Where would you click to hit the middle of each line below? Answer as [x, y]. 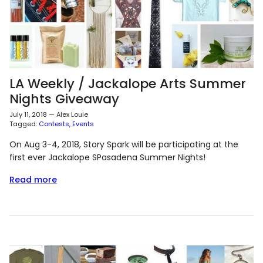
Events [83, 124]
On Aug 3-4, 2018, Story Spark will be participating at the [124, 145]
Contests [54, 124]
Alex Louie [72, 115]
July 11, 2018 [28, 115]
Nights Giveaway [64, 99]
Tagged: [23, 124]
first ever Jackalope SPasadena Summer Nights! [107, 158]
